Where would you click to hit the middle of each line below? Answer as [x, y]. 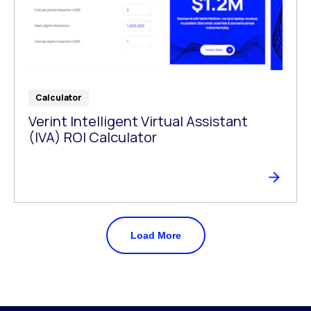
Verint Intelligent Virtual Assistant [138, 121]
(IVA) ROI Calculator [93, 137]
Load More [155, 236]
